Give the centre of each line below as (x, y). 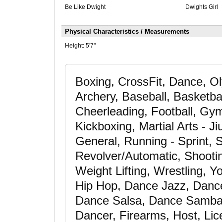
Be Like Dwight (85, 7)
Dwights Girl (201, 7)
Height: (75, 46)
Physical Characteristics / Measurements (127, 32)
